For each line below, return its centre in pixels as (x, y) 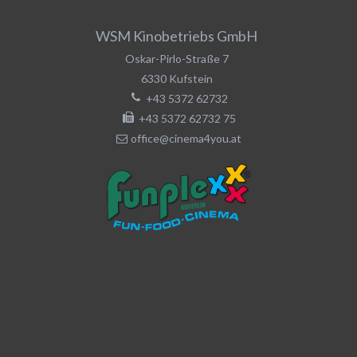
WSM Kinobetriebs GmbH (177, 35)
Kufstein (190, 78)
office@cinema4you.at (186, 138)
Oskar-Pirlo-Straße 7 (177, 58)
